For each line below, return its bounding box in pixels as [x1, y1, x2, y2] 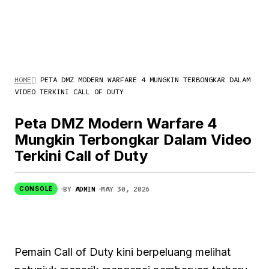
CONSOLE [19, 185, 53, 193]
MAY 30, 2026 [101, 184, 150, 194]
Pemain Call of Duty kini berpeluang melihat [14, 245, 231, 258]
